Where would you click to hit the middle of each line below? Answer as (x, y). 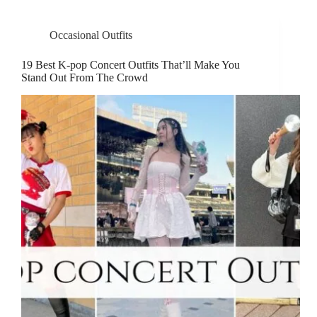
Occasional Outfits (91, 35)
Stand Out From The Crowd (85, 78)
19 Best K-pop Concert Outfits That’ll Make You (131, 65)
